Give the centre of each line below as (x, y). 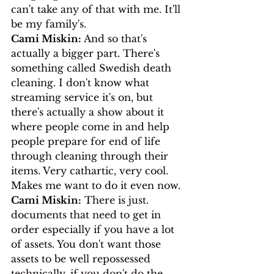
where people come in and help (92, 126)
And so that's (116, 38)
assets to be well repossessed (82, 258)
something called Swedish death (93, 68)
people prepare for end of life (87, 141)
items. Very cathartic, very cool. (91, 170)
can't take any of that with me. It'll (97, 9)
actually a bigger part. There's (87, 53)
